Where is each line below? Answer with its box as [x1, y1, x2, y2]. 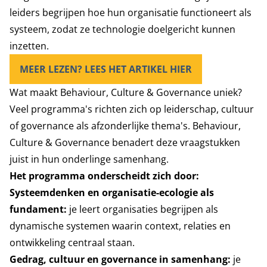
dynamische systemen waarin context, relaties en [10, 219, 231, 232]
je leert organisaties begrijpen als [67, 203, 218, 216]
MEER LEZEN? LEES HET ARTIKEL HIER [20, 63, 192, 76]
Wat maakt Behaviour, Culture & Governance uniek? [10, 86, 242, 99]
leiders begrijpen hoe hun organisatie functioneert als [10, 6, 252, 19]
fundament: [10, 203, 67, 216]
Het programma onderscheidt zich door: [10, 169, 199, 182]
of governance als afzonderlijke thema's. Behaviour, [10, 119, 241, 132]
